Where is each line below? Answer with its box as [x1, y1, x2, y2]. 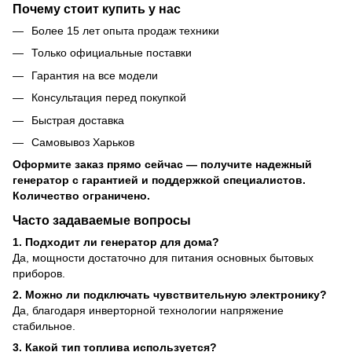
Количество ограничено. [13, 189, 150, 203]
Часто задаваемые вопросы [13, 213, 191, 228]
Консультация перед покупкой [31, 91, 186, 104]
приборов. [13, 267, 65, 280]
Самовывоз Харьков [31, 135, 134, 148]
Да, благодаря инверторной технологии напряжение [13, 304, 284, 317]
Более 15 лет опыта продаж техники [31, 24, 219, 38]
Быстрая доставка [31, 113, 124, 126]
